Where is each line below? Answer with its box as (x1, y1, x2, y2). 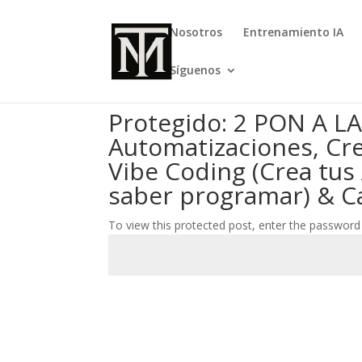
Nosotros (170, 24, 223, 40)
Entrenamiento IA (243, 24, 344, 40)
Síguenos (170, 62, 221, 78)
